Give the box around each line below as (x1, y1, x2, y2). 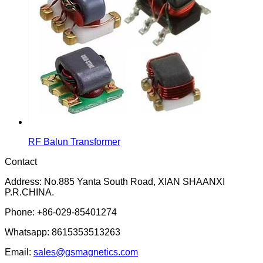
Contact (5, 156, 37, 167)
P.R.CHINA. (5, 187, 54, 197)
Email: (5, 247, 33, 257)
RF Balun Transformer (28, 136, 120, 147)
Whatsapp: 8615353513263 (5, 227, 120, 237)
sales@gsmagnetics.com (33, 247, 138, 257)
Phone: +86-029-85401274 (5, 207, 117, 217)
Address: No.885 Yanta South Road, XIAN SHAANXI (5, 176, 225, 187)
